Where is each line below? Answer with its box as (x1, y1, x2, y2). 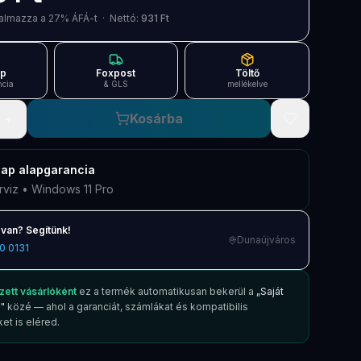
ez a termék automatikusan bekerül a (77, 285, 254, 297)
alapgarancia (15, 163, 95, 176)
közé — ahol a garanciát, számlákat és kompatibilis (5, 301, 248, 313)
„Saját (256, 285, 284, 297)
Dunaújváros (237, 234, 296, 246)
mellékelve (226, 79, 268, 89)
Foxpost (96, 67, 136, 79)
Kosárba (130, 110, 183, 127)
